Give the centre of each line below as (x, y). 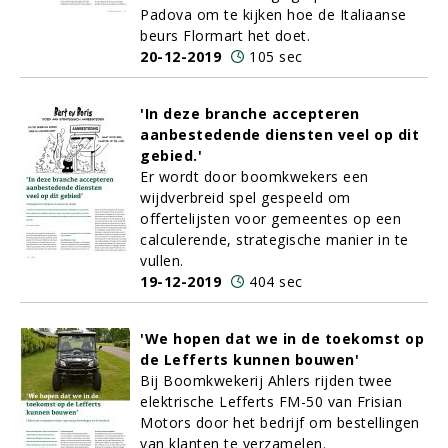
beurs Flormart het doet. (225, 35)
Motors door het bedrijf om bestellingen (280, 422)
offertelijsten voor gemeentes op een (270, 218)
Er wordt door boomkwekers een (254, 176)
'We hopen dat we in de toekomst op (282, 338)
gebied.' (171, 155)
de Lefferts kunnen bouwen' (249, 359)
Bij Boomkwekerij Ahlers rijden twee (266, 380)
